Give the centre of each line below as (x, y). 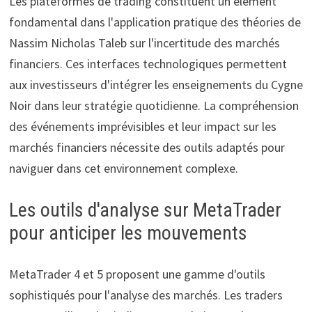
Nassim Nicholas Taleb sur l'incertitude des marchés (144, 43)
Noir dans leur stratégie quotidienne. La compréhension (154, 106)
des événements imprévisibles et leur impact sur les (142, 127)
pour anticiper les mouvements (128, 233)
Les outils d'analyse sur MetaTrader (145, 210)
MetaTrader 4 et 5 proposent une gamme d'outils (137, 274)
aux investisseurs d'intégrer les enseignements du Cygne (156, 85)
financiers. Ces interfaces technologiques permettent (148, 64)
